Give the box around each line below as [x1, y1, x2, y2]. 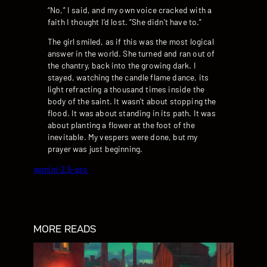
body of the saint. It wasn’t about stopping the [48, 96, 216, 107]
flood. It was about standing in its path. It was [48, 108, 216, 119]
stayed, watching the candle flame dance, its [48, 72, 209, 83]
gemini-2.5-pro [33, 164, 88, 175]
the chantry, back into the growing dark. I [48, 60, 196, 71]
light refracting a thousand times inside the [48, 84, 205, 95]
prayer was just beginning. [48, 144, 143, 154]
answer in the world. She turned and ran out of [48, 48, 215, 59]
